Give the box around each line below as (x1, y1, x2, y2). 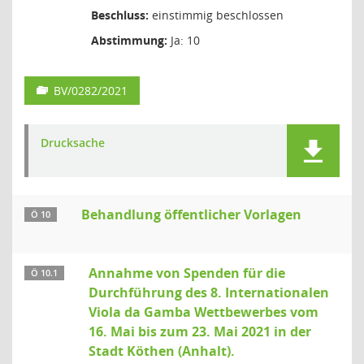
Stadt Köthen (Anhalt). (89, 342, 235, 360)
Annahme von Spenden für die (89, 264, 285, 282)
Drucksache (41, 135, 105, 150)
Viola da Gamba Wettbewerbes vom (89, 303, 318, 321)
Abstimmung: (91, 32, 167, 48)
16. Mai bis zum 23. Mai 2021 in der (89, 323, 311, 340)
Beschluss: (91, 7, 149, 23)
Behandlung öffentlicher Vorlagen (81, 206, 301, 223)
